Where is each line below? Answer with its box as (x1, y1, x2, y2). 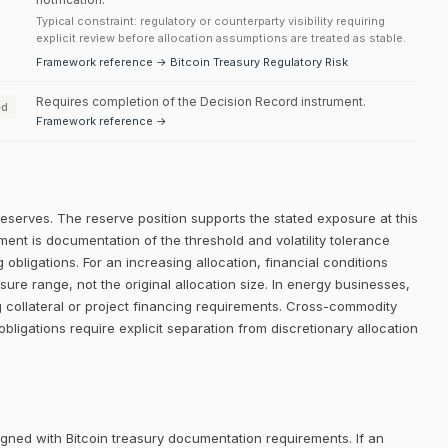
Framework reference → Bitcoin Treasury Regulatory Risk (36, 55, 348, 69)
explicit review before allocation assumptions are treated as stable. (36, 31, 406, 45)
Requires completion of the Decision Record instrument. (36, 94, 366, 109)
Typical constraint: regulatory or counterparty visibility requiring (36, 14, 385, 28)
